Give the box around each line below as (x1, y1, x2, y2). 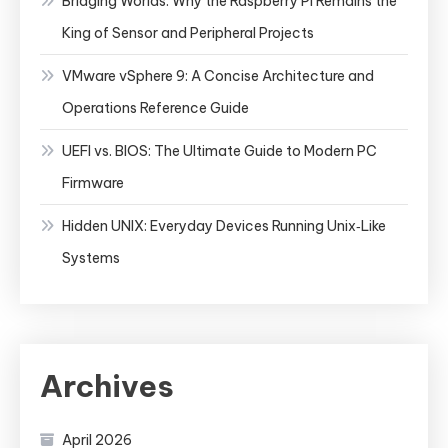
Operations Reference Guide (62, 98, 249, 117)
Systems (62, 248, 120, 267)
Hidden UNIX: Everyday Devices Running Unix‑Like (62, 216, 386, 235)
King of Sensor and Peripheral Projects (62, 23, 314, 42)
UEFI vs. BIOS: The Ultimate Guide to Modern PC (62, 141, 377, 160)
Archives (40, 366, 174, 405)
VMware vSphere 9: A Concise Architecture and (62, 66, 374, 85)
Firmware (62, 173, 124, 192)
